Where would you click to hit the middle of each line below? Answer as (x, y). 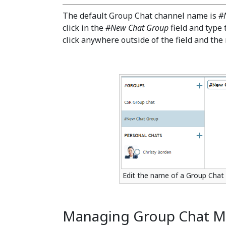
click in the (84, 27)
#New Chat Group (137, 27)
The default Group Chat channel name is (140, 15)
